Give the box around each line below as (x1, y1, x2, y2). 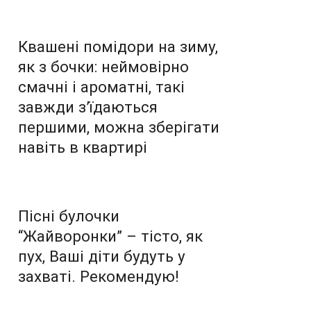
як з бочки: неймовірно (18, 57, 189, 76)
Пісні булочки (18, 206, 119, 225)
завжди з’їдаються (18, 97, 158, 116)
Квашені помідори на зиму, (18, 37, 218, 56)
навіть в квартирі (18, 137, 147, 156)
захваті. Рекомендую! (18, 267, 179, 285)
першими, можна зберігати (18, 117, 219, 136)
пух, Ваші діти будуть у (18, 246, 185, 265)
